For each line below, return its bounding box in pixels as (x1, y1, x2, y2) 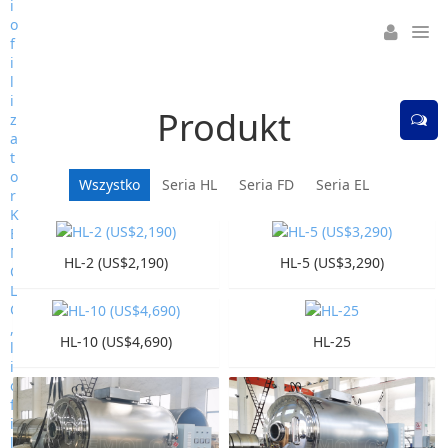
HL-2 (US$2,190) (64, 253, 169, 273)
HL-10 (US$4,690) (60, 331, 173, 351)
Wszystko (79, 175, 140, 194)
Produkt (157, 103, 291, 152)
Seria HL (162, 175, 217, 194)
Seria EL (316, 175, 369, 194)
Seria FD (239, 175, 294, 194)
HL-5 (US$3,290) (279, 253, 384, 273)
